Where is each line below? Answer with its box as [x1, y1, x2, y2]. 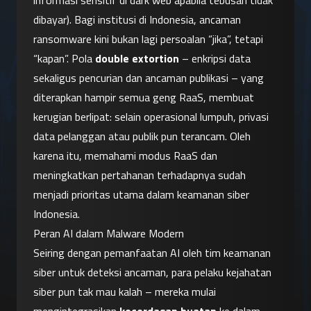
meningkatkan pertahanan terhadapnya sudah [33, 167, 246, 184]
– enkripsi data [179, 50, 251, 67]
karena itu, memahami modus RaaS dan [33, 147, 217, 165]
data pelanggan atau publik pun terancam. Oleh [33, 128, 251, 145]
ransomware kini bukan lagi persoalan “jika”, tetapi [33, 31, 263, 48]
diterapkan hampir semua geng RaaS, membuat [33, 89, 254, 106]
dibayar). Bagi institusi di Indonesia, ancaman [33, 11, 241, 28]
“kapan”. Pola [33, 50, 95, 67]
